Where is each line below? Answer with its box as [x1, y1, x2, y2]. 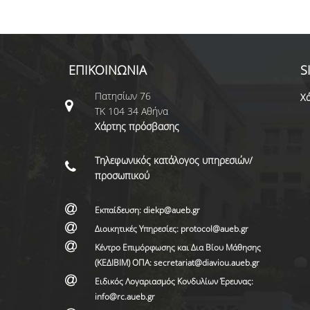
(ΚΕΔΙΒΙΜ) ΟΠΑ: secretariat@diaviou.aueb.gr [94, 257, 262, 268]
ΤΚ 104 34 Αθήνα [94, 104, 168, 118]
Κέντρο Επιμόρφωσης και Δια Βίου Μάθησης [94, 241, 261, 253]
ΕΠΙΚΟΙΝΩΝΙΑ [68, 62, 147, 78]
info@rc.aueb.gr [94, 291, 155, 302]
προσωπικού [94, 169, 149, 182]
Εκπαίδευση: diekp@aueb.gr [94, 204, 200, 216]
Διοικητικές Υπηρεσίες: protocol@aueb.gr [94, 223, 248, 235]
